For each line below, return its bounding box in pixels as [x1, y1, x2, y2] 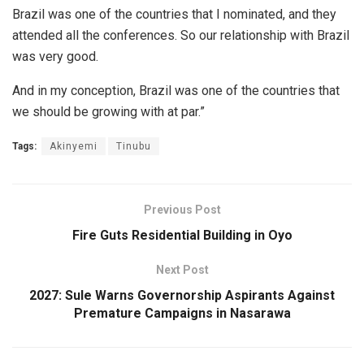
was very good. [12, 48, 98, 64]
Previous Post [143, 202, 221, 216]
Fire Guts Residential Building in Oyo [71, 227, 292, 243]
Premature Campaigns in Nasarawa [73, 305, 291, 321]
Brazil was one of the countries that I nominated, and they [12, 6, 336, 22]
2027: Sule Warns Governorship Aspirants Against [29, 287, 335, 303]
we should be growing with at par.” [12, 103, 205, 119]
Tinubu [116, 140, 151, 152]
